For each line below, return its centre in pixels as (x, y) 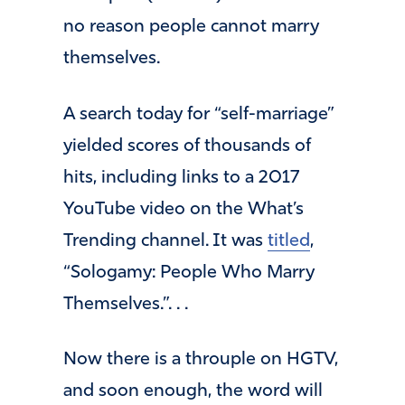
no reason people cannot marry (191, 27)
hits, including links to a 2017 (181, 178)
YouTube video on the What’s (184, 209)
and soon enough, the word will (193, 392)
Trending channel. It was (165, 241)
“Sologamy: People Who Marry (189, 273)
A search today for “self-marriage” (199, 114)
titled (289, 241)
